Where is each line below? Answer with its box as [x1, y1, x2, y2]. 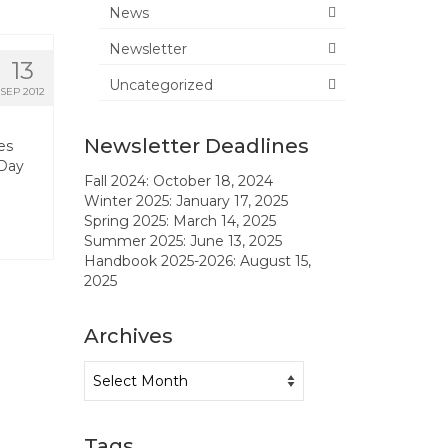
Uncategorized [108, 75, 213, 94]
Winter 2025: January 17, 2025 [83, 191, 288, 210]
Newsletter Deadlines [83, 133, 309, 158]
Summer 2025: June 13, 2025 [83, 231, 282, 250]
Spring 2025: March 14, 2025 [83, 211, 276, 230]
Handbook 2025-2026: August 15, [83, 251, 311, 270]
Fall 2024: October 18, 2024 [83, 171, 273, 190]
